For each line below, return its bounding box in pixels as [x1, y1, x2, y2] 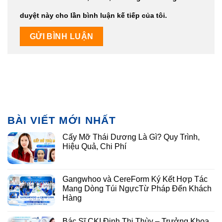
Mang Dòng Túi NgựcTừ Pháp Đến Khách [62, 184, 212, 193]
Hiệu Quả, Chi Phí [62, 142, 126, 151]
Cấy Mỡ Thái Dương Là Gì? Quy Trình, [62, 133, 200, 142]
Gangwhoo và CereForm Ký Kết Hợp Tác [62, 175, 208, 184]
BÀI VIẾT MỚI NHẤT [7, 114, 116, 126]
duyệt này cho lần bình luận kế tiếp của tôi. [20, 11, 167, 20]
